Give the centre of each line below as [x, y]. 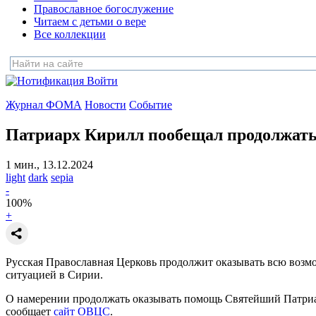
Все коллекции [70, 34]
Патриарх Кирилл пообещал [114, 134]
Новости [105, 105]
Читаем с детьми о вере [90, 22]
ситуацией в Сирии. [54, 274]
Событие [151, 105]
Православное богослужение [104, 9]
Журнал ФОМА [44, 105]
